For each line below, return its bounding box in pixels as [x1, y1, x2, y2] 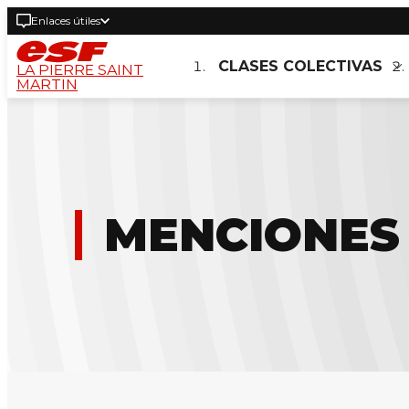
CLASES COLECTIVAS [218, 58, 383, 75]
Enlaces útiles [31, 14, 100, 27]
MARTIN [16, 75, 78, 93]
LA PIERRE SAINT [16, 60, 143, 79]
